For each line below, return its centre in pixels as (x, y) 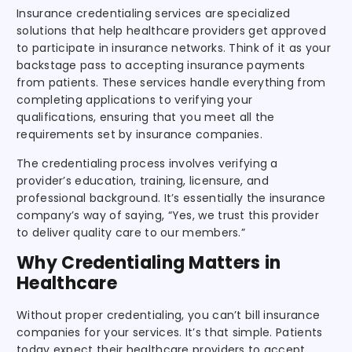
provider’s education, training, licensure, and (143, 180)
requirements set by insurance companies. (139, 134)
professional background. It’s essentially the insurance (171, 198)
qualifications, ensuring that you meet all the (146, 117)
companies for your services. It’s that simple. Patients (170, 332)
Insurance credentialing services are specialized (154, 13)
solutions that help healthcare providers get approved (171, 30)
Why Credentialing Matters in (149, 262)
